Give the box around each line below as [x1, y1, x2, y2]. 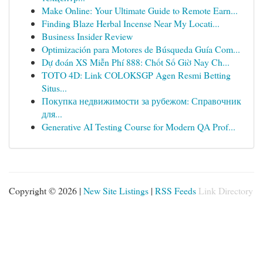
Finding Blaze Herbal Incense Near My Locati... [42, 17, 220, 29]
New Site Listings [83, 184, 149, 197]
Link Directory [198, 184, 253, 197]
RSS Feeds [155, 184, 196, 197]
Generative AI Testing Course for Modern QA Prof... [42, 120, 235, 133]
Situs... [42, 82, 67, 94]
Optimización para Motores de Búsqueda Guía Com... [42, 43, 240, 55]
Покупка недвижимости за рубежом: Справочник [42, 95, 241, 107]
